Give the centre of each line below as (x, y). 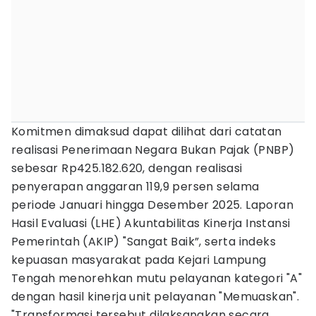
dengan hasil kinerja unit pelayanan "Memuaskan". (156, 297)
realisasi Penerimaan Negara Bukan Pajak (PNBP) (153, 150)
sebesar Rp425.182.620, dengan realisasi (127, 168)
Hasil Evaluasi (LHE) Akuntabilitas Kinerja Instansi (151, 223)
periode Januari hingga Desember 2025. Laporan (152, 205)
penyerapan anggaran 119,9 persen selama (135, 187)
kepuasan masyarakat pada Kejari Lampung (139, 260)
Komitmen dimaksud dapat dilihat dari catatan (147, 132)
